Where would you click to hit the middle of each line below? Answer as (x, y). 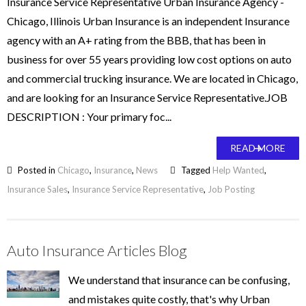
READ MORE (258, 148)
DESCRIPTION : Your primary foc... (89, 116)
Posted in (37, 170)
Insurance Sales (37, 189)
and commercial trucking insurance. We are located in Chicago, (152, 78)
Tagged (196, 170)
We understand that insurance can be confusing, (179, 280)
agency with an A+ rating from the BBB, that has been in (136, 40)
